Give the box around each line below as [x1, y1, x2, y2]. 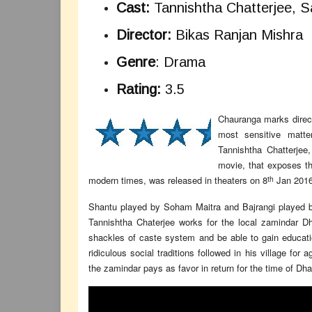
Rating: [116, 81, 161, 97]
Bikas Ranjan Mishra [171, 27, 303, 42]
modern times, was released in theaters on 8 [88, 173, 267, 187]
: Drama [155, 54, 205, 70]
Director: [116, 27, 171, 42]
